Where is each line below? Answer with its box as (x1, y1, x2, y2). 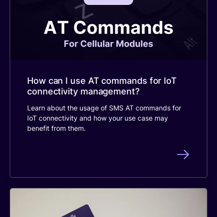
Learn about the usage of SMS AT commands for (27, 104, 181, 112)
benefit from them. (27, 124, 88, 133)
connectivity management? (27, 86, 139, 97)
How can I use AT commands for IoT (27, 76, 177, 86)
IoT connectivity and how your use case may (27, 114, 168, 123)
